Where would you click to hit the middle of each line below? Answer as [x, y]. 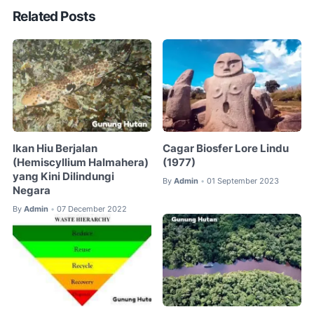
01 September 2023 [243, 180]
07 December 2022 [92, 209]
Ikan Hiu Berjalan [55, 148]
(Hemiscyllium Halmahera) [81, 162]
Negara [32, 190]
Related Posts [54, 16]
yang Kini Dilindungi [63, 176]
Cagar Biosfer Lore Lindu [226, 148]
